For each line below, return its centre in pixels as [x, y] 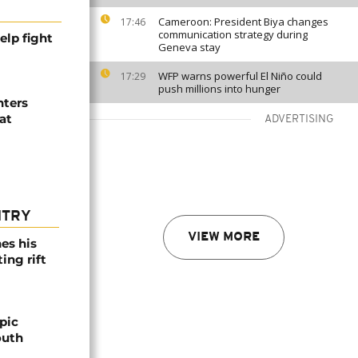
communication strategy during [233, 34]
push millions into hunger [219, 89]
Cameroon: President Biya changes [243, 22]
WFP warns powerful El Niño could [240, 76]
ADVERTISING [299, 119]
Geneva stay [189, 47]
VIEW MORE [224, 237]
